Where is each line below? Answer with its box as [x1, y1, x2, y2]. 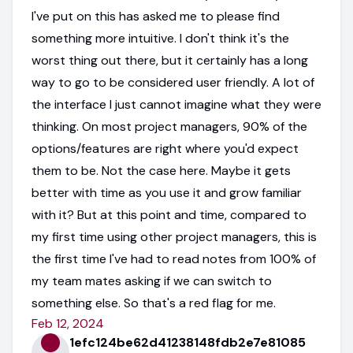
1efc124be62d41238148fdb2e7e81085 [69, 333, 306, 351]
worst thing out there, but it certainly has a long [32, 51, 308, 69]
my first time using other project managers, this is [32, 228, 317, 245]
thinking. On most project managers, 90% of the [32, 117, 307, 135]
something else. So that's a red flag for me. [32, 294, 276, 311]
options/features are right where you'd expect [32, 139, 299, 157]
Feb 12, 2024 [32, 314, 104, 332]
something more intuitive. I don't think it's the [32, 29, 289, 46]
